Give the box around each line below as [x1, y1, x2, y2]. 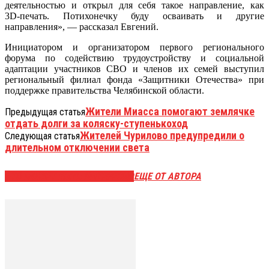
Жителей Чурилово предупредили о [80, 128, 244, 142]
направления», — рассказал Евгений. [5, 21, 159, 32]
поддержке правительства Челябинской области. [5, 85, 204, 95]
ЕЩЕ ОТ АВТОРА [134, 171, 201, 183]
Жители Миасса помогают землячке [85, 104, 255, 118]
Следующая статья [5, 130, 80, 142]
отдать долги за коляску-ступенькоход [5, 116, 188, 130]
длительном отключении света [5, 141, 150, 154]
